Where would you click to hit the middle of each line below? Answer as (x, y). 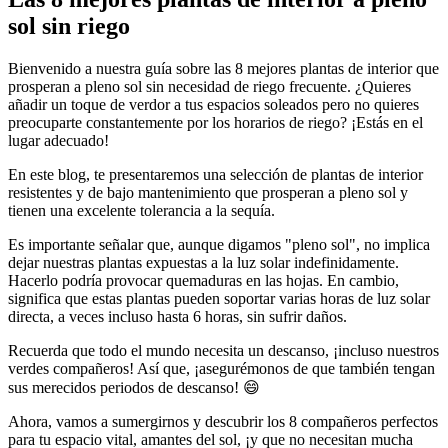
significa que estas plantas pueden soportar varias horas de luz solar (219, 298)
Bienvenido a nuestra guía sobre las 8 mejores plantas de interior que (223, 68)
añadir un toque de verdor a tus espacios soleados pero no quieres (213, 104)
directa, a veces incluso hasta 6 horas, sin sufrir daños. (177, 316)
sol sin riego (69, 26)
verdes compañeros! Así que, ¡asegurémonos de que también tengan (221, 368)
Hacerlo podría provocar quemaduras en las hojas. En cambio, (203, 280)
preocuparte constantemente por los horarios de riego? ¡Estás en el (215, 122)
